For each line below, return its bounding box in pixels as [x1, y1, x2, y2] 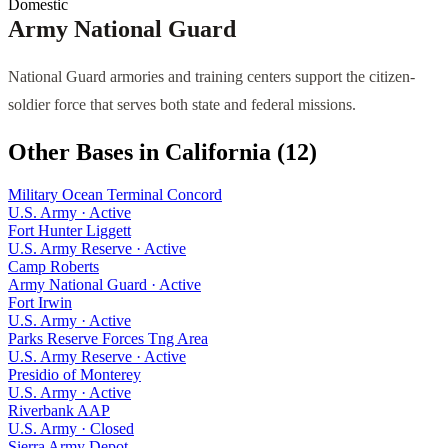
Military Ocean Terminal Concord [8, 185, 222, 203]
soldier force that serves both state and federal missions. [8, 95, 356, 113]
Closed [90, 419, 134, 437]
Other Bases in [8, 138, 165, 165]
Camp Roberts [8, 257, 99, 275]
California [165, 138, 271, 165]
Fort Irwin [8, 293, 72, 311]
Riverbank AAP [8, 401, 110, 419]
